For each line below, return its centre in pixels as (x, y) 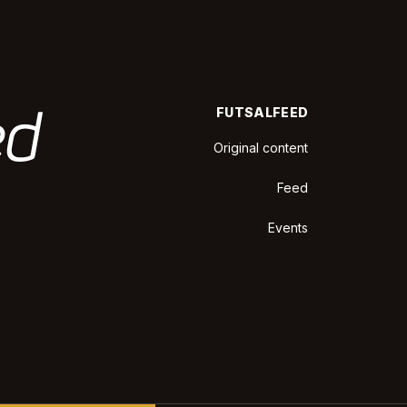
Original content (261, 147)
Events (288, 227)
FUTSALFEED (262, 112)
